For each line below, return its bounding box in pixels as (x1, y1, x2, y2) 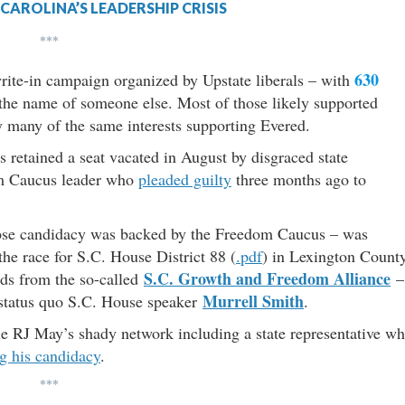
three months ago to (231, 167, 366, 190)
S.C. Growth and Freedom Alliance (144, 266, 391, 290)
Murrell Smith (202, 288, 304, 313)
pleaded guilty (138, 167, 231, 190)
